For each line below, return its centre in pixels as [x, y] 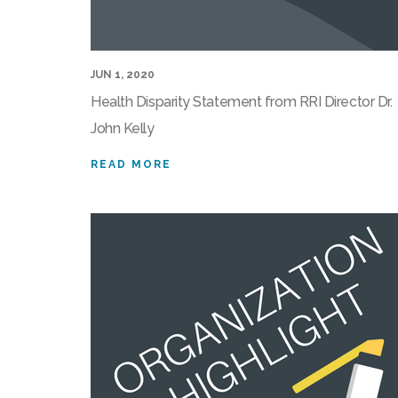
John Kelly [123, 129]
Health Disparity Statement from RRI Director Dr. [242, 102]
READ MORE [131, 165]
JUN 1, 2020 [123, 75]
